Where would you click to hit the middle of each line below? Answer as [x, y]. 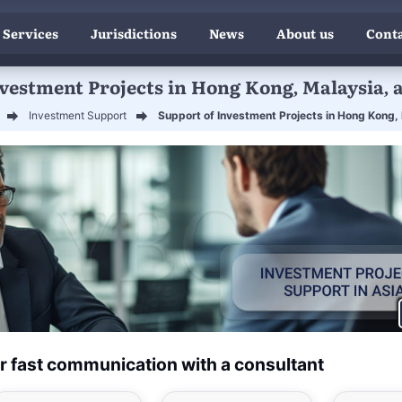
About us [305, 34]
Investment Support [78, 115]
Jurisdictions [133, 34]
